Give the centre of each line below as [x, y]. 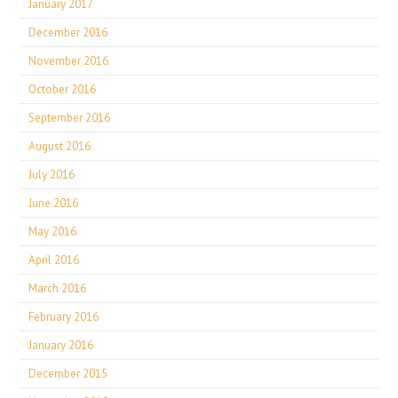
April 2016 [54, 260]
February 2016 [64, 317]
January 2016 [61, 345]
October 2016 [63, 89]
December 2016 [68, 32]
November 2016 [69, 61]
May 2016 [53, 231]
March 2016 [58, 288]
